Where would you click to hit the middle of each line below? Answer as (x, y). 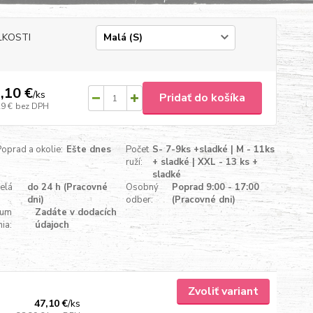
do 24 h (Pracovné (68, 187)
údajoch (52, 225)
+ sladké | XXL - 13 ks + (205, 162)
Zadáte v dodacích (76, 212)
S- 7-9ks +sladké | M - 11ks (214, 150)
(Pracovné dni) (204, 200)
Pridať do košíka (202, 98)
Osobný (143, 187)
